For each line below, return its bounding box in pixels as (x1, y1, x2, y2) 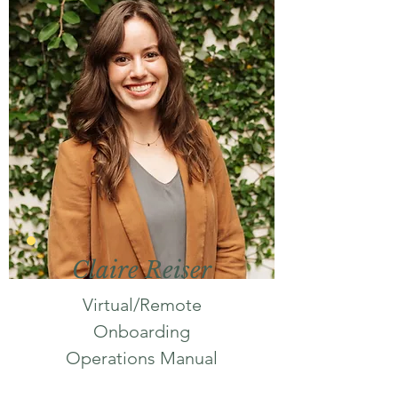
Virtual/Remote (82, 294, 202, 315)
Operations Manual (66, 347, 218, 369)
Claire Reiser (72, 256, 211, 284)
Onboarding (93, 321, 190, 342)
